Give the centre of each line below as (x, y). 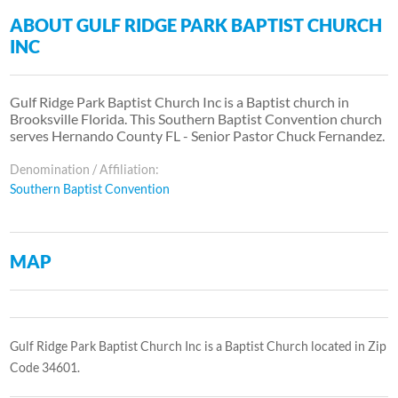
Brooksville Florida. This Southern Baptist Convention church (196, 118)
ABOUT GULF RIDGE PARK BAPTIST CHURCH (196, 24)
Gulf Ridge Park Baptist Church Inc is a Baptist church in (180, 101)
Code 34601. (45, 367)
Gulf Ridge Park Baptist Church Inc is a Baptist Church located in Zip (199, 346)
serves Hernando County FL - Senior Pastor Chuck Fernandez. (198, 135)
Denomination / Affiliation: (85, 169)
